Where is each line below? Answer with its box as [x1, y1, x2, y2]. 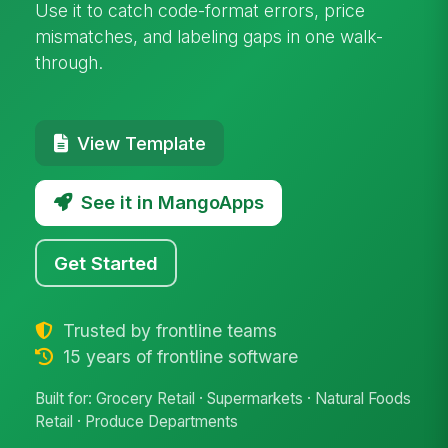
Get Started [54, 251, 159, 274]
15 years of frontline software [57, 345, 298, 367]
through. [35, 51, 104, 73]
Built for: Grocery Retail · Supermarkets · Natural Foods [35, 389, 412, 409]
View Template [76, 131, 206, 154]
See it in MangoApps [80, 191, 264, 214]
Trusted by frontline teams [57, 319, 277, 341]
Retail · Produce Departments [35, 412, 239, 432]
